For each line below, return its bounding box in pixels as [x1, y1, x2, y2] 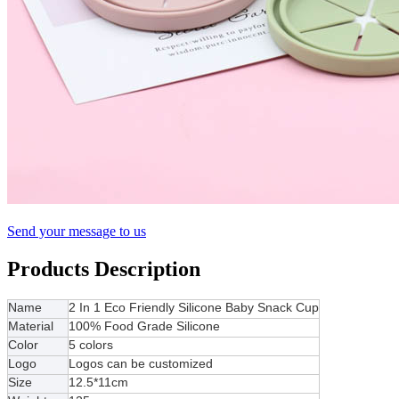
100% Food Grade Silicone [69, 318, 220, 333]
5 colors [69, 337, 113, 352]
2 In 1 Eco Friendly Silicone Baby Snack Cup [69, 299, 319, 314]
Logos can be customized [69, 355, 213, 370]
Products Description [7, 256, 200, 281]
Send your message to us [7, 223, 146, 239]
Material [8, 318, 53, 333]
